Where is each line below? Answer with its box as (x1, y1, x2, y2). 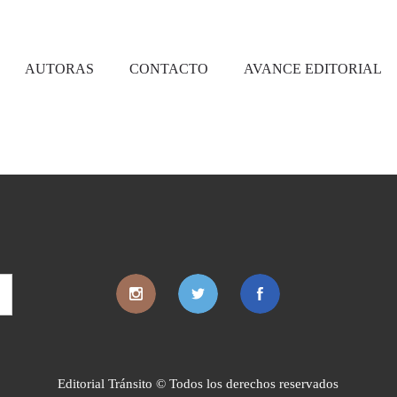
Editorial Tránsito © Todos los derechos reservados (58, 377, 339, 391)
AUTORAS (25, 61, 94, 76)
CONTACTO (129, 61, 208, 76)
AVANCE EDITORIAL (244, 61, 382, 76)
